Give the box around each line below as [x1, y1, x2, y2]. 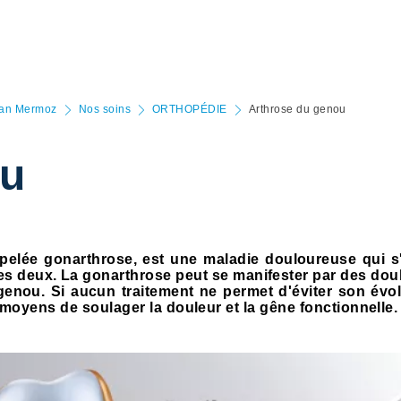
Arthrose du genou [248, 103, 346, 115]
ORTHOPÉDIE [152, 103, 227, 115]
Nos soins [78, 103, 131, 115]
